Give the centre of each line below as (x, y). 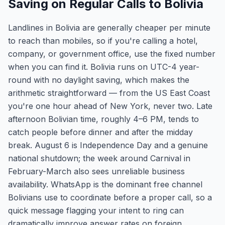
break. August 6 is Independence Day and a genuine (108, 145)
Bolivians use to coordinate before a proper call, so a (110, 197)
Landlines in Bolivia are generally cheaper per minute (109, 28)
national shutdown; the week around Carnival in (99, 158)
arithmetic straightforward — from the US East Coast (109, 93)
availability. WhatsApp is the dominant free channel (105, 184)
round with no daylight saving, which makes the (99, 80)
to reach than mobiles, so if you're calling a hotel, (103, 41)
